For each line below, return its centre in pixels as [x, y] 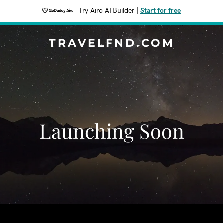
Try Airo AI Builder [106, 11]
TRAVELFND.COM [111, 43]
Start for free [161, 11]
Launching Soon [111, 131]
